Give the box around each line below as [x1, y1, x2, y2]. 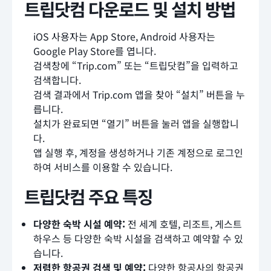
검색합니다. [33, 72, 81, 87]
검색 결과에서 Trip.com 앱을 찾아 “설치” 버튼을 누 [33, 87, 245, 102]
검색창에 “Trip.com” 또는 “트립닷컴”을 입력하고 [33, 57, 238, 73]
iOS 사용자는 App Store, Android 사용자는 [33, 28, 215, 44]
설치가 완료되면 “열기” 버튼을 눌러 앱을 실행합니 [33, 116, 239, 131]
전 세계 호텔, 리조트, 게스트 [125, 216, 242, 231]
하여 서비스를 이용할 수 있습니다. [33, 159, 172, 174]
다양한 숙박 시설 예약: [33, 216, 125, 231]
